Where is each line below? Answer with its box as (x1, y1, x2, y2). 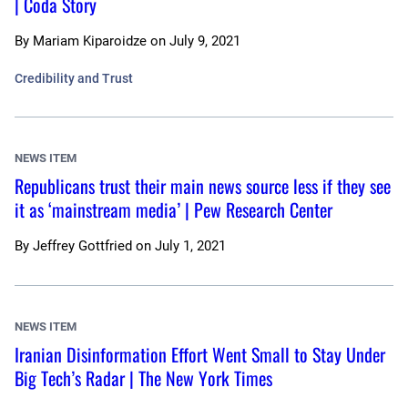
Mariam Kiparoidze (33, 33, 147, 50)
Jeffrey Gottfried (33, 238, 132, 255)
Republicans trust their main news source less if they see (15, 172, 391, 200)
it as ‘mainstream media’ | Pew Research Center (15, 196, 332, 224)
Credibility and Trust (15, 71, 133, 87)
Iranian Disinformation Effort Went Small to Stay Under (15, 341, 385, 369)
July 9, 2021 (169, 33, 240, 50)
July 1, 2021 (155, 238, 226, 255)
